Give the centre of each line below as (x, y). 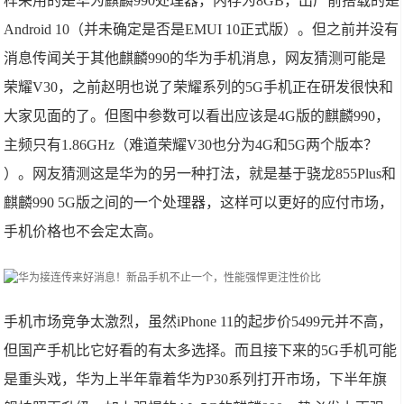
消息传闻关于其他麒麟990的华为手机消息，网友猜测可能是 (195, 58)
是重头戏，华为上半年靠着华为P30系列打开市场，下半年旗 (196, 379)
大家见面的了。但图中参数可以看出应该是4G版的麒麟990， (197, 116)
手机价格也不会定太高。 (83, 231)
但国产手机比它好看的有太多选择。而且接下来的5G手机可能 (201, 350)
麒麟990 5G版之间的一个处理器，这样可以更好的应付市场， (199, 202)
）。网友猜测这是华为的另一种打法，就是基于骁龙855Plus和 (200, 174)
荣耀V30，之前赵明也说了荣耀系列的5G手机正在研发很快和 (199, 87)
